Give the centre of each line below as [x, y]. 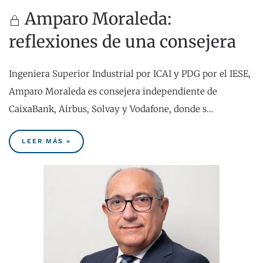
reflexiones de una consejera [122, 42]
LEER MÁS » [46, 141]
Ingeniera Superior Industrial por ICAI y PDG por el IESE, [130, 74]
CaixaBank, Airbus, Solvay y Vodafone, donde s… [111, 109]
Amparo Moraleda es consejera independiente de [113, 92]
